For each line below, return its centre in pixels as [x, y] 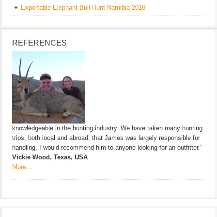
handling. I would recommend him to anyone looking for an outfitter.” [107, 147]
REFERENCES [39, 43]
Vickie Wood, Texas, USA [50, 157]
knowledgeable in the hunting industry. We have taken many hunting [107, 128]
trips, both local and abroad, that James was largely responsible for [106, 138]
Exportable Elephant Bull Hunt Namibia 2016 [83, 7]
